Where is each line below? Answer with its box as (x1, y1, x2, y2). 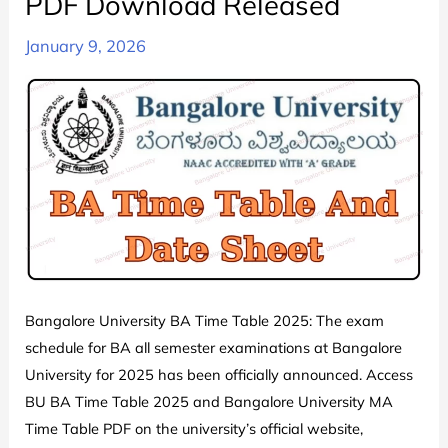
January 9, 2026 (25, 36, 147, 57)
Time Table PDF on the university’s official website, (25, 419, 364, 439)
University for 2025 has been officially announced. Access (25, 365, 414, 385)
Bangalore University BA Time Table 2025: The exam (25, 311, 385, 331)
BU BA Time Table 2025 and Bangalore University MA (25, 392, 394, 412)
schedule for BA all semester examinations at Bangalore (25, 338, 403, 358)
